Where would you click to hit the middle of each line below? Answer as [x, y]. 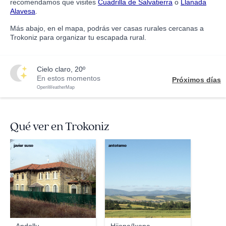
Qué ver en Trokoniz [60, 127]
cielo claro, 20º [64, 69]
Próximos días [196, 80]
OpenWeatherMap [56, 87]
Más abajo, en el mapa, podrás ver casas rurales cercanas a [107, 28]
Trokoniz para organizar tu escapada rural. [78, 37]
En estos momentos [69, 78]
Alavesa [23, 11]
